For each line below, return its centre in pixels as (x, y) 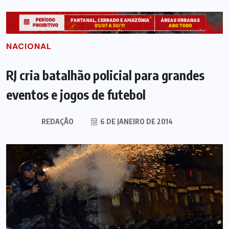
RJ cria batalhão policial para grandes (105, 75)
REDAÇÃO (57, 121)
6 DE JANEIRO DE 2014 (135, 121)
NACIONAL (29, 46)
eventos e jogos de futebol (76, 94)
